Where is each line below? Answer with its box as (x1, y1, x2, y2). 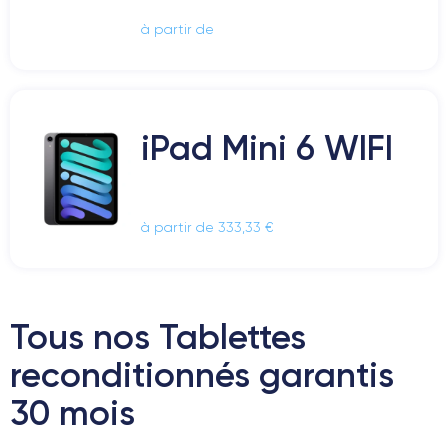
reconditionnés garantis (10, 353, 394, 396)
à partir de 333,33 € (141, 219, 273, 235)
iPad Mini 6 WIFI (141, 126, 393, 169)
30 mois (10, 391, 135, 434)
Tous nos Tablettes (10, 315, 306, 358)
